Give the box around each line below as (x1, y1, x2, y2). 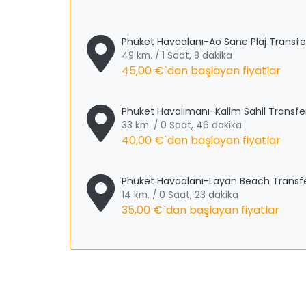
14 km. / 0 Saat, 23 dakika (122, 189, 238, 201)
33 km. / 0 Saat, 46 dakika (122, 119, 242, 132)
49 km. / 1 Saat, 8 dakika (122, 49, 232, 62)
